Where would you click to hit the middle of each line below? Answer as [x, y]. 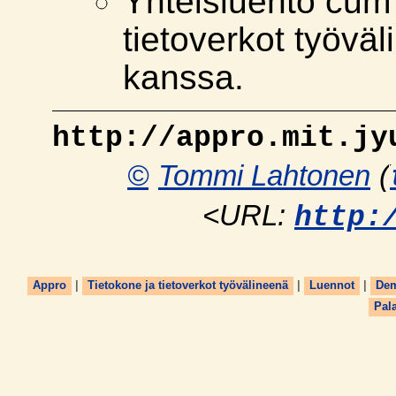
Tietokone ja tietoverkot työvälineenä [187, 286]
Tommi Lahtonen [264, 176]
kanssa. [183, 78]
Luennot [331, 286]
